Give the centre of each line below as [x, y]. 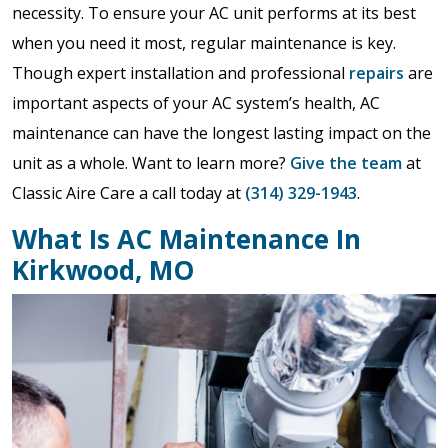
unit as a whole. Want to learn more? [151, 163]
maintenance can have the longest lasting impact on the [221, 133]
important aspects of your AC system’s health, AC [196, 103]
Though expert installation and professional [180, 73]
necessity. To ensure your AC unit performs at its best [214, 13]
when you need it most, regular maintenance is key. [204, 43]
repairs [376, 73]
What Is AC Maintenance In [186, 239]
